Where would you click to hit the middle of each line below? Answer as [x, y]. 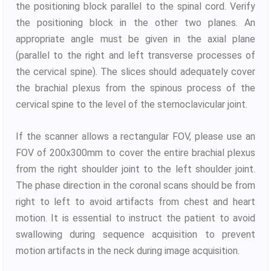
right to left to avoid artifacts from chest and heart [135, 201]
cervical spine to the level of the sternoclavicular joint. [132, 105]
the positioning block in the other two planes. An [135, 23]
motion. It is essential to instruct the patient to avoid [135, 218]
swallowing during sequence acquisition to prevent [135, 234]
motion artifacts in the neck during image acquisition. [128, 250]
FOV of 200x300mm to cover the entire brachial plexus [135, 152]
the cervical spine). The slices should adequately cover [135, 72]
